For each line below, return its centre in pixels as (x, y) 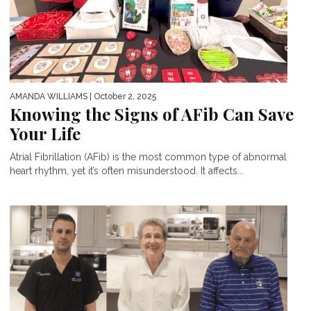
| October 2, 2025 (122, 96)
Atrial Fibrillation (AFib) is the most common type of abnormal (148, 157)
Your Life (45, 133)
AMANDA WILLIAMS (49, 96)
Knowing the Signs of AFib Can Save (152, 114)
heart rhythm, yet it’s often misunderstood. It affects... (127, 170)
